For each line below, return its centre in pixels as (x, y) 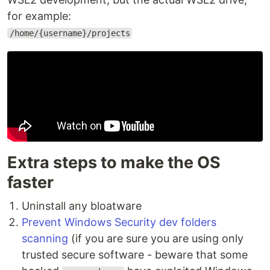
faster (30, 182)
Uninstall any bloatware (82, 206)
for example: (39, 16)
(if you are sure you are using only (156, 238)
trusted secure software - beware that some (135, 255)
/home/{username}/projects (70, 33)
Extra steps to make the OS (114, 162)
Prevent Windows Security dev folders (119, 222)
